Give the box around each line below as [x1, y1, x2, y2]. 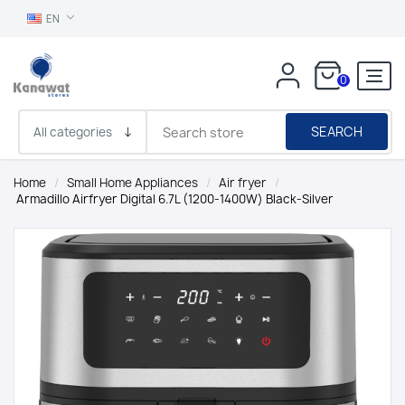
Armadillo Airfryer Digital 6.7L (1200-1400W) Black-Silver [16, 191, 334, 207]
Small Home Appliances [67, 174, 198, 191]
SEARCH [311, 123, 363, 140]
